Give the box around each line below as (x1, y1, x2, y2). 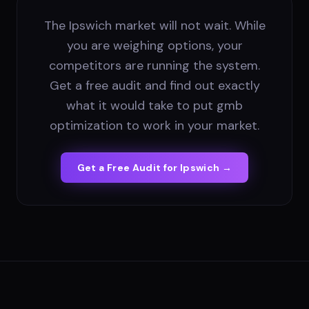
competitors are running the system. (49, 57, 260, 74)
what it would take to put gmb (66, 97, 243, 114)
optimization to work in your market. (50, 117, 259, 134)
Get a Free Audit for (77, 161, 181, 175)
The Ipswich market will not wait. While (43, 17, 266, 34)
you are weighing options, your (66, 37, 243, 54)
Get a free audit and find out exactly (49, 77, 260, 94)
